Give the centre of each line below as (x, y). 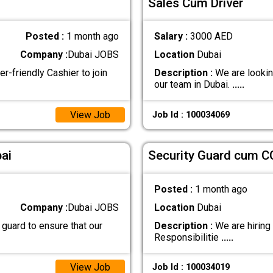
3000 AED (211, 37)
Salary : (172, 37)
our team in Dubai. (193, 85)
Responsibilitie (187, 237)
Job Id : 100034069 (191, 115)
